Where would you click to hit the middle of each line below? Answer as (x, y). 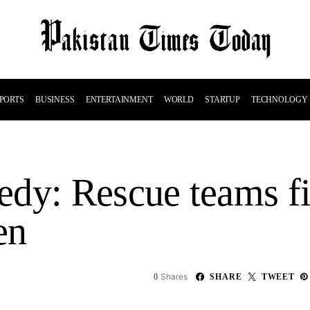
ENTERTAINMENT (119, 100)
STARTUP (222, 100)
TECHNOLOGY (279, 100)
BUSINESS (55, 100)
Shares (174, 276)
